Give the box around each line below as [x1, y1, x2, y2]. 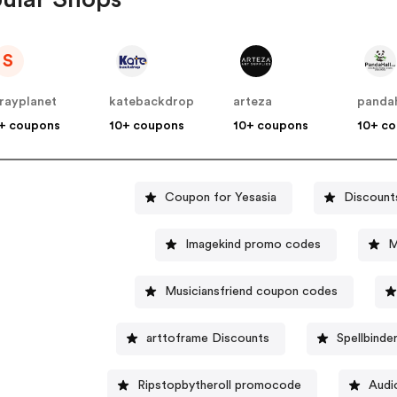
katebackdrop [109, 96, 195, 109]
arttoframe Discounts [146, 331, 270, 345]
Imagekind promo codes [185, 237, 322, 251]
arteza [233, 96, 273, 109]
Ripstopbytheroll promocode [136, 378, 301, 392]
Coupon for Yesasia [165, 191, 277, 204]
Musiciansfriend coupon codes [164, 284, 338, 298]
